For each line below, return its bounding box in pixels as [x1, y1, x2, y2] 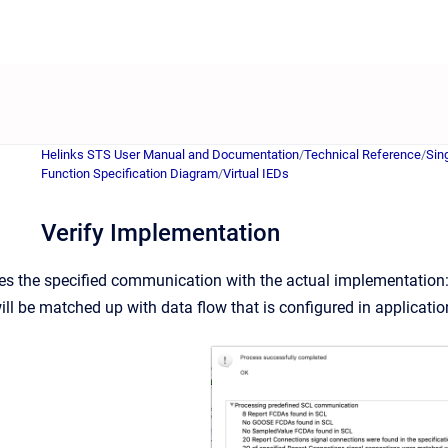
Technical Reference [304, 147, 421, 162]
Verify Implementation [41, 219, 280, 247]
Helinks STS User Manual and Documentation [41, 147, 299, 162]
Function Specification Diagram [41, 166, 218, 181]
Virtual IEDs [223, 166, 289, 181]
